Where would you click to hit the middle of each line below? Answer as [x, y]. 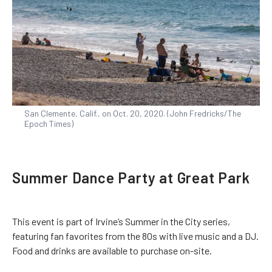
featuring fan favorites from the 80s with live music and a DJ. [135, 236]
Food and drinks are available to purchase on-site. [112, 250]
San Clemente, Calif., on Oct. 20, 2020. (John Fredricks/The [133, 113]
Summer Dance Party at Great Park [131, 178]
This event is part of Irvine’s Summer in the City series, [121, 221]
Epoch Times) [49, 124]
